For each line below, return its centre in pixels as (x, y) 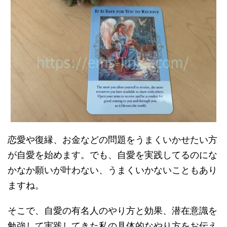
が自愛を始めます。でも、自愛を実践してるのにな (112, 155)
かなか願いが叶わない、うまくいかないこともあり (112, 170)
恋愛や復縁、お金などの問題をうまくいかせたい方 (112, 140)
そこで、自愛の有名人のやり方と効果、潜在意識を (112, 211)
